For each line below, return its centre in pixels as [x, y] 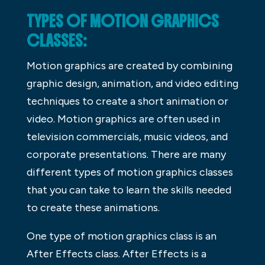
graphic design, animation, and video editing [132, 83]
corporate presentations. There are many [126, 154]
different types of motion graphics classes [130, 172]
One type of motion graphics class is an [121, 236]
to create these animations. [93, 207]
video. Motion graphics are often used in [123, 119]
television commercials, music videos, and [127, 136]
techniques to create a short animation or [127, 101]
